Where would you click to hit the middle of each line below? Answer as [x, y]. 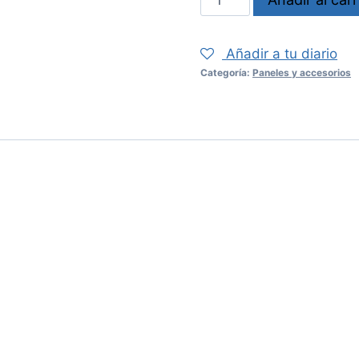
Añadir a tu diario [282, 53]
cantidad [228, 36]
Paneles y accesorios [302, 72]
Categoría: [227, 72]
